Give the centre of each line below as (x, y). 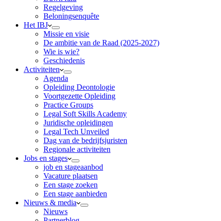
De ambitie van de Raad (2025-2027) (101, 43)
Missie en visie (66, 34)
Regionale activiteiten (77, 149)
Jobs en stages (46, 158)
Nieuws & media (50, 203)
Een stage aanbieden (75, 194)
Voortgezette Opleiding (79, 96)
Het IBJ (36, 25)
